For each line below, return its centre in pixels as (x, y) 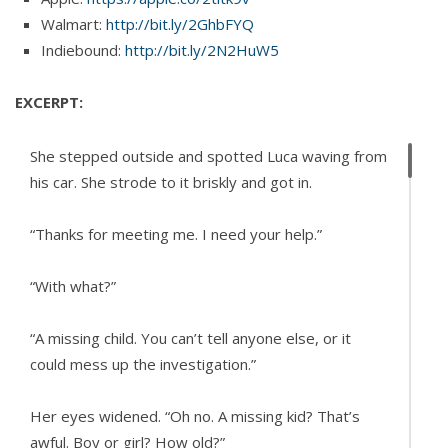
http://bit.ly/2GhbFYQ (180, 23)
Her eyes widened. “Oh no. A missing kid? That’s (195, 415)
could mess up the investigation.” (143, 363)
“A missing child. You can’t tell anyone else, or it (190, 337)
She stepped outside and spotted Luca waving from (208, 155)
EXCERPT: (49, 101)
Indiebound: (83, 49)
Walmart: (73, 23)
